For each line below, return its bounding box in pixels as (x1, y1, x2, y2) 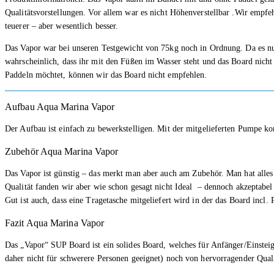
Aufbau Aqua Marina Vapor (5, 101, 115, 112)
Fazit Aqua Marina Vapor (5, 217, 105, 228)
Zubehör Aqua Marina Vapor (5, 146, 119, 157)
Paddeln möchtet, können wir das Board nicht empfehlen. (5, 70, 207, 80)
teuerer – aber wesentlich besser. (5, 21, 119, 31)
